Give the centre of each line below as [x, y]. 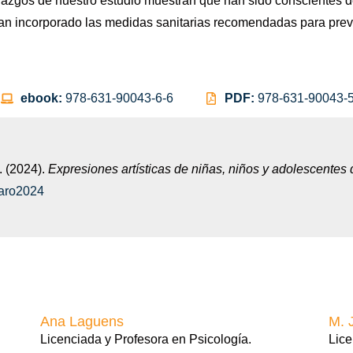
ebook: [43, 98]
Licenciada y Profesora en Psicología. [145, 339]
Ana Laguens [82, 321]
